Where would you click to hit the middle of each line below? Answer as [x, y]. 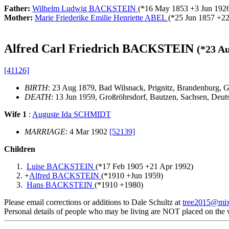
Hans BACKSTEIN [61, 185]
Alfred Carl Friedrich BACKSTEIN [100, 48]
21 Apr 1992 [170, 166]
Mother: [19, 18]
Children [20, 149]
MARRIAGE [45, 131]
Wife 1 [15, 114]
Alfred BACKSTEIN [65, 175]
